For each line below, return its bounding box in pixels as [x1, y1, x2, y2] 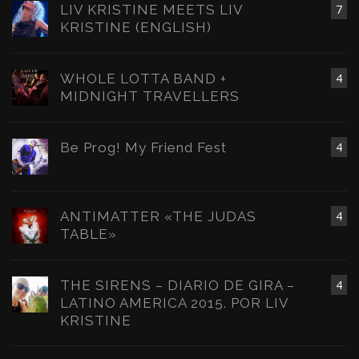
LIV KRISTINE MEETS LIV [60, 2, 243, 18]
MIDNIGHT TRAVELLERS [60, 88, 240, 105]
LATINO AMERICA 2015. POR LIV [60, 295, 288, 312]
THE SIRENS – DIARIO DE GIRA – [60, 277, 295, 294]
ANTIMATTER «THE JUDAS [60, 208, 256, 225]
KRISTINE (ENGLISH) [60, 19, 212, 36]
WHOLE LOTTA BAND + [60, 71, 227, 87]
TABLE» [60, 226, 117, 243]
